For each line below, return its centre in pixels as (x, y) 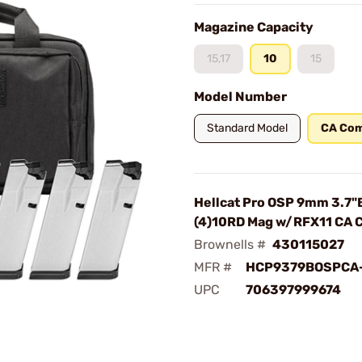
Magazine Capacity (254, 27)
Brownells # (230, 244)
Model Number (240, 97)
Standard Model (247, 128)
